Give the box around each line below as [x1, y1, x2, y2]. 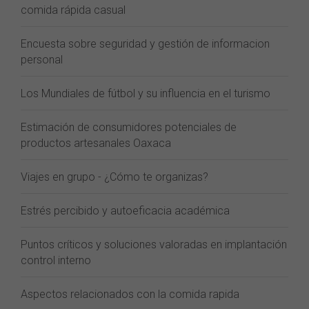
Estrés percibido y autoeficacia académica [21, 204, 230, 217]
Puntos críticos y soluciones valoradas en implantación [21, 238, 287, 251]
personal [21, 53, 63, 66]
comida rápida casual [21, 3, 126, 17]
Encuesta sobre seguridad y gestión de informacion [21, 37, 270, 50]
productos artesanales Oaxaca [21, 137, 171, 150]
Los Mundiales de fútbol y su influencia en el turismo [21, 87, 270, 100]
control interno [21, 254, 91, 267]
